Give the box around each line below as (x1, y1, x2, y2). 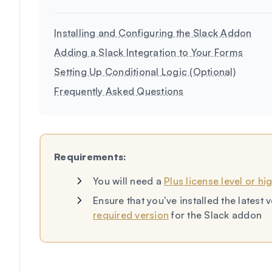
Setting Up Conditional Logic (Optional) (54, 66, 236, 78)
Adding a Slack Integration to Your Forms (54, 46, 243, 58)
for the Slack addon (169, 209, 262, 221)
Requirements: (54, 151, 127, 163)
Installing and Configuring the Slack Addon (54, 27, 252, 39)
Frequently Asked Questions (54, 85, 184, 97)
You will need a (93, 175, 164, 187)
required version (93, 209, 169, 221)
